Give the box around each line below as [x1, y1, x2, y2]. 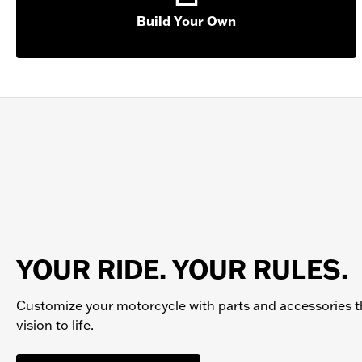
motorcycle [116, 297, 189, 314]
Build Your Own [137, 13, 237, 29]
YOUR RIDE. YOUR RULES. [16, 253, 348, 285]
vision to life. [16, 316, 94, 333]
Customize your [16, 297, 116, 314]
